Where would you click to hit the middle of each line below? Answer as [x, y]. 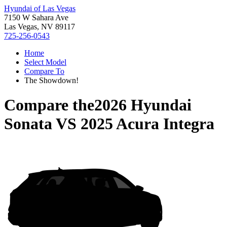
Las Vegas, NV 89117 [40, 27]
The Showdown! [51, 80]
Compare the [49, 105]
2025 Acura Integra [147, 124]
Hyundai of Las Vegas [40, 8]
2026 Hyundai [143, 105]
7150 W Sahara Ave [36, 17]
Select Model [45, 62]
